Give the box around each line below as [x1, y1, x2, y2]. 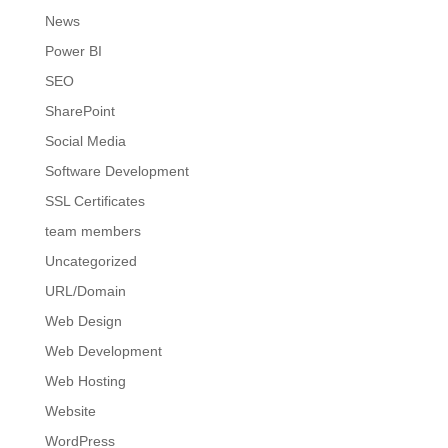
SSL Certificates [44, 193, 145, 209]
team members [44, 223, 141, 239]
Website [44, 403, 96, 419]
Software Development [44, 163, 189, 179]
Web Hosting [44, 373, 126, 389]
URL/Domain [44, 283, 126, 299]
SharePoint [44, 103, 115, 119]
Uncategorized [44, 253, 137, 269]
